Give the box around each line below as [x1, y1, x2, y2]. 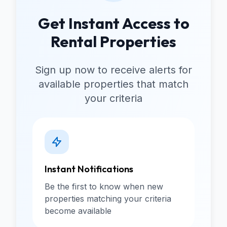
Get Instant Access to [37, 13, 190, 33]
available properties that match [39, 78, 188, 90]
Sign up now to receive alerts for [35, 63, 192, 76]
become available [45, 205, 111, 216]
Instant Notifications [45, 163, 133, 175]
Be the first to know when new [45, 181, 163, 192]
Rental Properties [51, 31, 176, 51]
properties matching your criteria [45, 193, 171, 204]
